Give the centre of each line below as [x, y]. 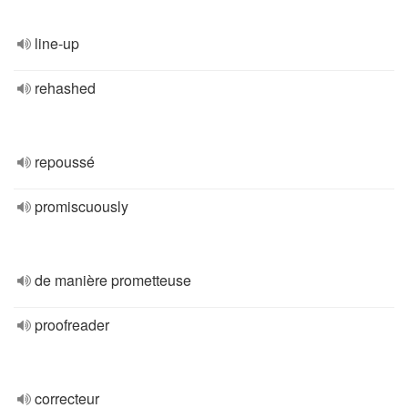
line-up [57, 43]
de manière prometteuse [113, 280]
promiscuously [82, 206]
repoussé [65, 162]
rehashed [65, 88]
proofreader [72, 325]
